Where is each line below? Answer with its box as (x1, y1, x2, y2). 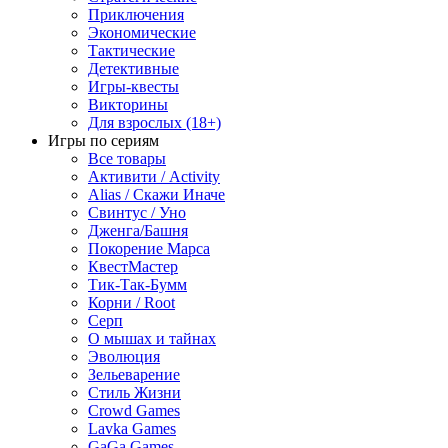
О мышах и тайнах (88, 329, 216, 347)
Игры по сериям (48, 131, 159, 149)
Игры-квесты (88, 77, 179, 95)
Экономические (88, 23, 196, 41)
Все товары (88, 149, 166, 167)
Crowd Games (88, 401, 180, 419)
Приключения (88, 5, 184, 23)
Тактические (88, 41, 175, 59)
